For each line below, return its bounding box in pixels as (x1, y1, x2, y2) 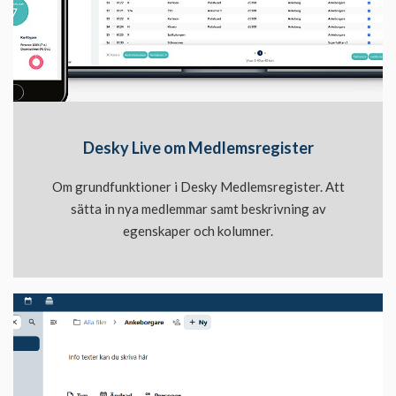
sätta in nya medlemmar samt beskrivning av (70, 200, 326, 217)
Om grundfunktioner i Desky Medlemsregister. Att (51, 178, 345, 194)
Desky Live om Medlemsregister (82, 137, 314, 157)
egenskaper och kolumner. (123, 222, 273, 239)
